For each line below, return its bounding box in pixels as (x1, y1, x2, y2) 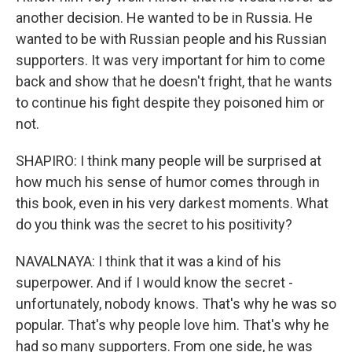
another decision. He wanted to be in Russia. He (16, 9, 313, 26)
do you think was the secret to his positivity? (16, 216, 292, 233)
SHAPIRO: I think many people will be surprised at (16, 152, 321, 169)
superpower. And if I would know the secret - (16, 274, 293, 291)
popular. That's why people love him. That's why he (16, 317, 329, 333)
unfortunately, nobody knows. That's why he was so (16, 295, 336, 312)
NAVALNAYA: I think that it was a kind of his (16, 253, 281, 269)
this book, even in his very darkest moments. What (16, 195, 328, 211)
